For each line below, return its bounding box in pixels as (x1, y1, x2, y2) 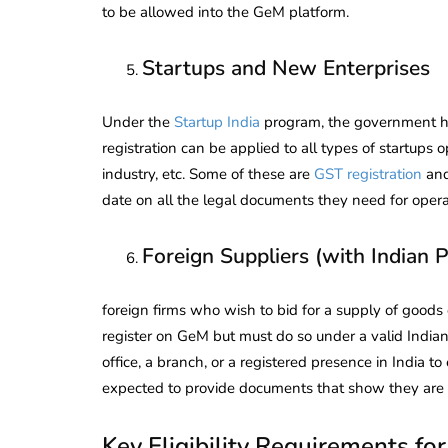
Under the (102, 111, 174, 132)
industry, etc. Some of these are (102, 163, 314, 184)
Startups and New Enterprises (142, 53, 430, 82)
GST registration (314, 163, 422, 184)
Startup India (174, 111, 260, 132)
